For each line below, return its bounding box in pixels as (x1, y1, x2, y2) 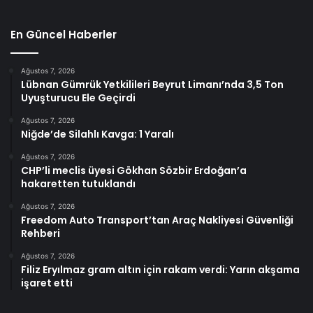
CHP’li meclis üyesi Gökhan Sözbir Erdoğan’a (21, 163, 247, 178)
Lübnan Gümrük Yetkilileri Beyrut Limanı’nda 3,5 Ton (21, 78, 284, 92)
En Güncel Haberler (10, 27, 117, 43)
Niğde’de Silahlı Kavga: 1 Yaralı (21, 127, 174, 142)
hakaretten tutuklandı (21, 177, 136, 191)
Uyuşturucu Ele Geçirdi (21, 91, 136, 105)
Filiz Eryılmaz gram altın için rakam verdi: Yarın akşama (21, 263, 300, 277)
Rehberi (21, 226, 60, 241)
